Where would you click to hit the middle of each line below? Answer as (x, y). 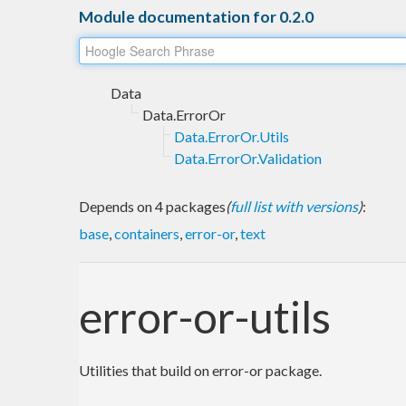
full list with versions (294, 206)
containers (147, 233)
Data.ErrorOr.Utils (232, 136)
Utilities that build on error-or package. (200, 370)
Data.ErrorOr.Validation (248, 158)
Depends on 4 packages (152, 206)
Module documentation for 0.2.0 (196, 16)
